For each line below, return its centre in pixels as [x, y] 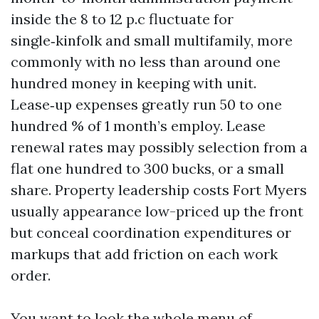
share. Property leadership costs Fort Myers [159, 190]
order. [31, 275]
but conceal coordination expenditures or [151, 232]
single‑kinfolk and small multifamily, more [152, 40]
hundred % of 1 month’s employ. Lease [138, 126]
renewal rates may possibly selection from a [159, 147]
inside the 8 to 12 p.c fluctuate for [122, 19]
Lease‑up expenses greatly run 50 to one [146, 104]
